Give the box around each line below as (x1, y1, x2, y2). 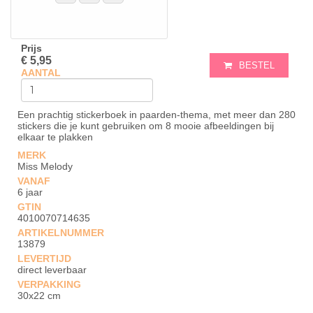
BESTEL (239, 60, 275, 71)
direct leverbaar (17, 264, 87, 275)
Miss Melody (17, 161, 73, 172)
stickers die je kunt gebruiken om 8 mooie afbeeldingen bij (17, 120, 274, 131)
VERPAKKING (17, 279, 81, 290)
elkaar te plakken (17, 131, 93, 143)
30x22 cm (17, 290, 61, 301)
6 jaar (17, 187, 43, 198)
